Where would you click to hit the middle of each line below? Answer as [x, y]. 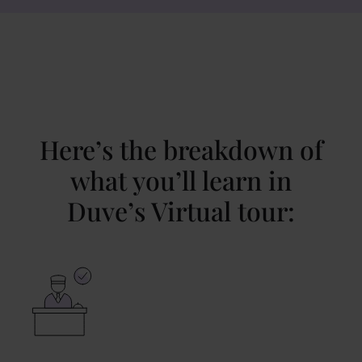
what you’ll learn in [181, 180]
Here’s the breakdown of [181, 149]
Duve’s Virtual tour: [181, 210]
